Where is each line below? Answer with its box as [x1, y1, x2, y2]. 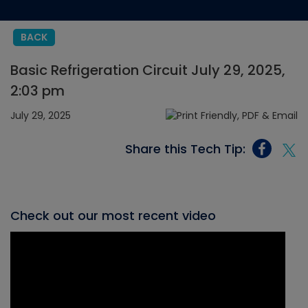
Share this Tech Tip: [125, 140, 245, 157]
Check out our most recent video [10, 207, 216, 225]
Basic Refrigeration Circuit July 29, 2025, [10, 60, 285, 80]
